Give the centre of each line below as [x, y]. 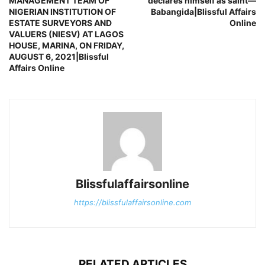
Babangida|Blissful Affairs [203, 12]
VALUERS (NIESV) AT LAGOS [66, 34]
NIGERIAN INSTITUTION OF [62, 12]
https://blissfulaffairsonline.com [132, 203]
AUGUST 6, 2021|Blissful [59, 57]
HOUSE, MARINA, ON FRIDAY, [67, 46]
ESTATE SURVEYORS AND [60, 23]
